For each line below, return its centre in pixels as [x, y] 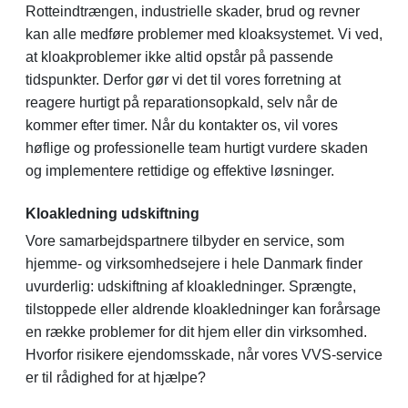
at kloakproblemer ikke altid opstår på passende [179, 56]
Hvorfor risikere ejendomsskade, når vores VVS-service [204, 354]
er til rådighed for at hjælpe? [116, 377]
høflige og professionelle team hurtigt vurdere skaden [197, 148]
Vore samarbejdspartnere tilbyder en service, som [185, 240]
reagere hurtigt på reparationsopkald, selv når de [182, 102]
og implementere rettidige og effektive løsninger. [180, 170]
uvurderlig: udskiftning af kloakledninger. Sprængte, [191, 286]
